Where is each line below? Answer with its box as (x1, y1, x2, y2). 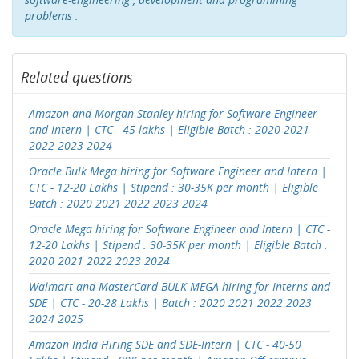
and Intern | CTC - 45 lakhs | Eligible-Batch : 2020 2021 (29, 122, 309, 137)
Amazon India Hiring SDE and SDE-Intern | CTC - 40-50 (29, 337, 301, 352)
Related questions (21, 67, 133, 87)
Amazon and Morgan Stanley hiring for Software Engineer (29, 106, 317, 121)
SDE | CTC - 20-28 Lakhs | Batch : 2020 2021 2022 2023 (29, 295, 312, 310)
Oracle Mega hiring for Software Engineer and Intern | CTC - (29, 221, 330, 236)
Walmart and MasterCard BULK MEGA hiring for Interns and (29, 279, 330, 294)
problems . (25, 8, 79, 23)
